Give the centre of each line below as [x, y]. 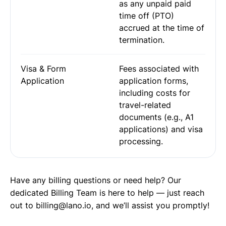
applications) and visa [161, 129]
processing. [141, 141]
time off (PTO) [147, 16]
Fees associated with [159, 69]
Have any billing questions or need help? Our [96, 180]
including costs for [155, 93]
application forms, [154, 81]
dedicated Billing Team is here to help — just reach [107, 193]
